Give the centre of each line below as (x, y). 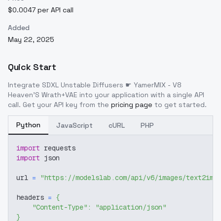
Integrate (25, 85)
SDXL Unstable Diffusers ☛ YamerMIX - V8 (112, 85)
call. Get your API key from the (58, 105)
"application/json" (131, 207)
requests (58, 148)
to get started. (181, 105)
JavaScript (74, 125)
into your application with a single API (141, 95)
